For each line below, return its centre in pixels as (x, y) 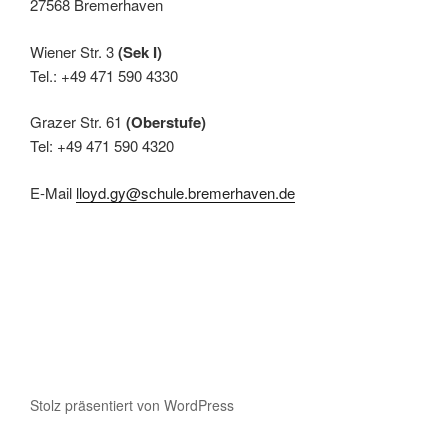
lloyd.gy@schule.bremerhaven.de (185, 192)
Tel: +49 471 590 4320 (102, 146)
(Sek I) (140, 51)
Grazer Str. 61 (78, 122)
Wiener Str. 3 (74, 51)
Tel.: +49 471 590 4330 (104, 75)
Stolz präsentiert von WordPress (132, 404)
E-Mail (53, 192)
